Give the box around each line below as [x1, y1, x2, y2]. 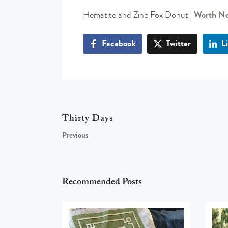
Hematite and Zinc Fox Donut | [82, 8, 194, 21]
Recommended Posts [62, 177, 142, 187]
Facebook [101, 37, 136, 50]
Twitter [166, 37, 191, 50]
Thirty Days [62, 113, 113, 123]
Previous [62, 129, 89, 141]
